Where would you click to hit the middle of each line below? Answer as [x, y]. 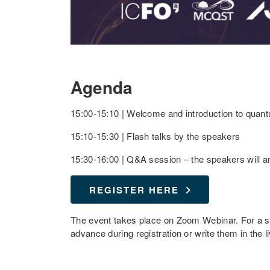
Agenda [102, 87]
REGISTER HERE [134, 190]
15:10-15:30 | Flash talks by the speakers [155, 136]
